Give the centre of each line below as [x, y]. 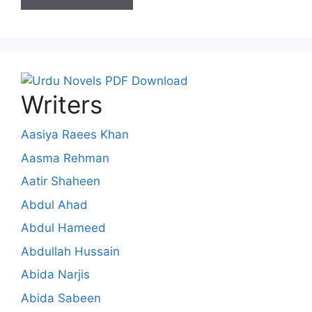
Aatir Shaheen [61, 181]
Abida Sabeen [61, 298]
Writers [62, 105]
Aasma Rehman [65, 158]
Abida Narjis [55, 275]
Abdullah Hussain [70, 251]
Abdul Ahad [54, 204]
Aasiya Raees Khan [75, 135]
